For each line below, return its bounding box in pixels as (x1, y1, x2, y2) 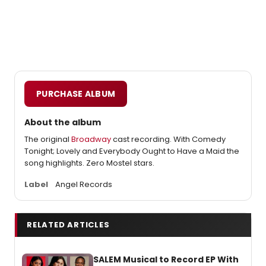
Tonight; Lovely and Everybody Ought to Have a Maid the (24, 145, 239, 157)
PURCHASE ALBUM (36, 88, 116, 100)
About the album (24, 116, 101, 128)
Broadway (71, 134, 111, 145)
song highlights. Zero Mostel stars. (24, 157, 154, 169)
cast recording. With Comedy (111, 134, 226, 145)
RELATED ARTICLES (27, 219, 110, 230)
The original (24, 134, 71, 145)
